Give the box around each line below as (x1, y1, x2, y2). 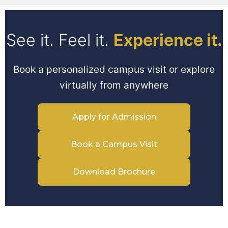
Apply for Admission (72, 111, 156, 122)
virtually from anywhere (60, 79, 168, 91)
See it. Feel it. (6, 30, 113, 50)
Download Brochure (73, 166, 155, 177)
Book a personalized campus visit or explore (13, 63, 215, 75)
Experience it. (113, 30, 222, 50)
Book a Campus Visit (71, 139, 157, 149)
